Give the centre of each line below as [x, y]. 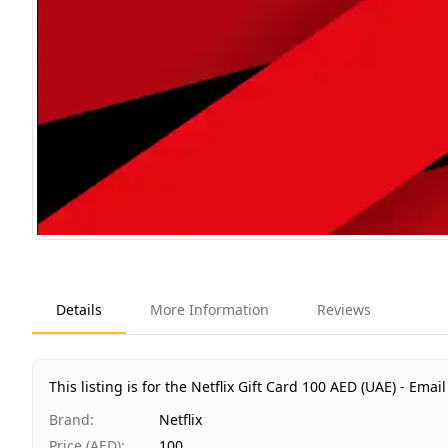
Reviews [344, 309]
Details [79, 309]
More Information [209, 309]
